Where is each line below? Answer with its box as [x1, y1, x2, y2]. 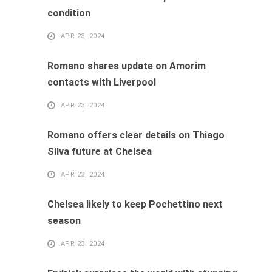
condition [47, 7, 90, 19]
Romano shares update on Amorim [47, 59, 206, 72]
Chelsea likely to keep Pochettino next [47, 198, 223, 210]
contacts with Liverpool [47, 76, 156, 88]
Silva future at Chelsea [47, 145, 152, 157]
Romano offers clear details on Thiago [47, 129, 225, 141]
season [47, 214, 81, 226]
